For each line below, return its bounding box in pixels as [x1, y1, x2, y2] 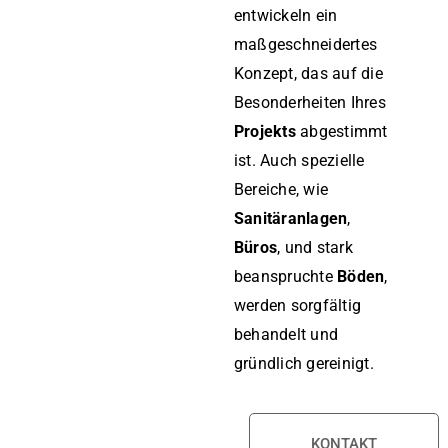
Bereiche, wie [234, 179, 329, 199]
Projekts [234, 121, 296, 141]
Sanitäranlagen [234, 208, 348, 228]
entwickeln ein [234, 5, 338, 25]
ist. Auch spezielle [234, 150, 365, 170]
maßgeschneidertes [234, 34, 378, 54]
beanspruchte [234, 266, 338, 286]
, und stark [277, 237, 353, 257]
